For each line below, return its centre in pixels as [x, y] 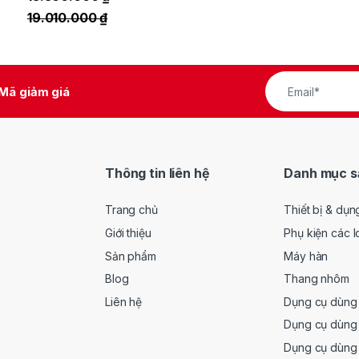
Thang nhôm [317, 279]
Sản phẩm [131, 256]
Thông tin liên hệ [157, 173]
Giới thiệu [128, 232]
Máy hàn [306, 256]
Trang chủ [131, 210]
